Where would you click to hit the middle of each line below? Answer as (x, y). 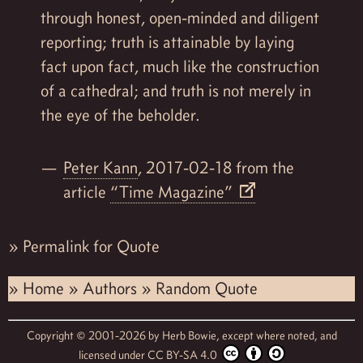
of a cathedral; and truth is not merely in (176, 91)
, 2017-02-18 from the (216, 167)
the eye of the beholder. (120, 115)
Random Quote (207, 289)
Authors (112, 289)
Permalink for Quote (91, 246)
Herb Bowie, (192, 336)
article (86, 192)
